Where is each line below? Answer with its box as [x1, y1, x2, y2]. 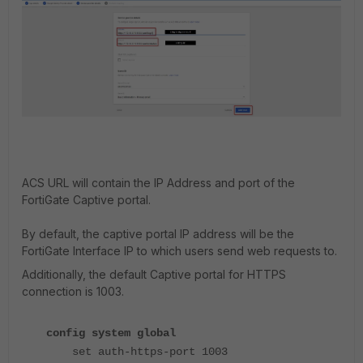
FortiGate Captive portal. [22, 192, 151, 207]
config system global [46, 326, 176, 340]
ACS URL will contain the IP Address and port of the [22, 175, 295, 190]
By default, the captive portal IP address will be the [22, 226, 294, 241]
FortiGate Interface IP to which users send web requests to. [22, 243, 337, 258]
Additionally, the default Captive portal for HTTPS [22, 267, 286, 281]
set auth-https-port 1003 [46, 344, 228, 358]
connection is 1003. [22, 284, 124, 298]
